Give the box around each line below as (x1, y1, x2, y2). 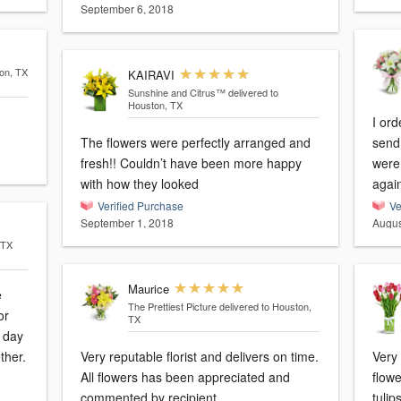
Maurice (127, 280, 169, 298)
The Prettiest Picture (127, 299, 217, 314)
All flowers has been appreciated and (81, 368, 290, 387)
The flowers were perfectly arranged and (81, 133, 311, 152)
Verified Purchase (98, 198, 183, 214)
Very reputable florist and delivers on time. (81, 347, 319, 366)
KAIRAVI (127, 66, 175, 84)
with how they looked (81, 175, 199, 193)
